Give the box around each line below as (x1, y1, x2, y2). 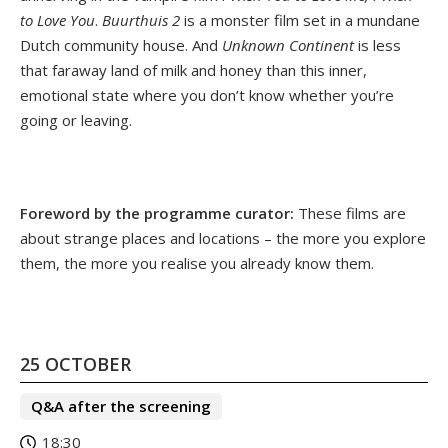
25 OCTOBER (20, 351, 131, 376)
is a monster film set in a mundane (180, 9, 420, 30)
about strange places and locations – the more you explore (20, 227, 426, 248)
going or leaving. (20, 109, 132, 130)
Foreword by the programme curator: (20, 202, 294, 223)
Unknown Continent (222, 34, 354, 55)
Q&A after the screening (31, 395, 211, 416)
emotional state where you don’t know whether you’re (20, 84, 394, 105)
